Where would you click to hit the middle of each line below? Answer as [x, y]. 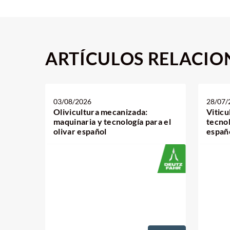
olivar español [80, 131]
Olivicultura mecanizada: [101, 112]
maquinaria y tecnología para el [112, 121]
